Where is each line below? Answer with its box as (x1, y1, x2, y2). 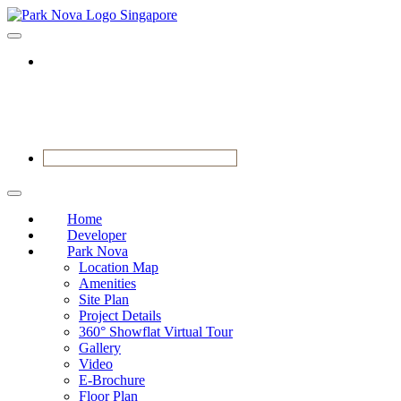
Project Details (79, 307, 161, 323)
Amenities (79, 275, 136, 291)
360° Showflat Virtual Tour (79, 323, 233, 339)
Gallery (79, 339, 121, 355)
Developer (67, 226, 126, 243)
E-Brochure (79, 371, 145, 388)
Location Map (79, 259, 158, 275)
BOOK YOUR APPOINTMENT (44, 149, 236, 166)
